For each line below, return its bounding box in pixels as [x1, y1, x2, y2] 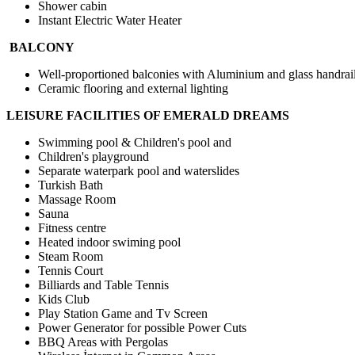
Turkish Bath [38, 178, 103, 193]
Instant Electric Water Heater [38, 13, 181, 28]
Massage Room [38, 193, 116, 207]
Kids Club [38, 292, 90, 307]
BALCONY [10, 40, 74, 55]
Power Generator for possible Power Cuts [38, 321, 246, 335]
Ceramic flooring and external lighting [38, 82, 228, 96]
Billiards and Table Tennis [38, 278, 169, 292]
